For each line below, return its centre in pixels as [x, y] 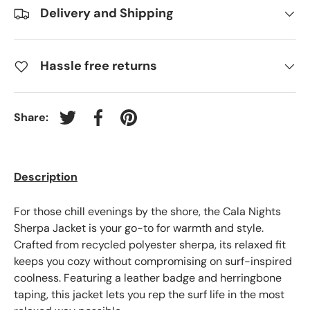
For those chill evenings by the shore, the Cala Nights [147, 211]
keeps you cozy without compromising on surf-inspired [153, 261]
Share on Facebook [145, 125]
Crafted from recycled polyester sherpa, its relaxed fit [150, 244]
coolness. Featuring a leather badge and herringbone [148, 277]
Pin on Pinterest [167, 125]
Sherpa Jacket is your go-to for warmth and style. [139, 228]
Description [46, 176]
